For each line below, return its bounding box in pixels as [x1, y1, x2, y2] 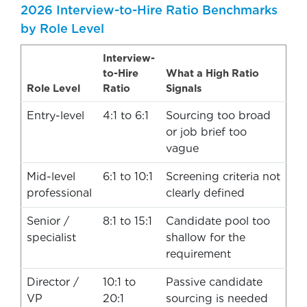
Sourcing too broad [166, 108, 271, 122]
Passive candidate [166, 275, 262, 288]
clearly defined [166, 186, 245, 199]
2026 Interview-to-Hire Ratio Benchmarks [21, 2, 278, 17]
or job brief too [166, 125, 247, 138]
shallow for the [166, 230, 245, 244]
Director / [27, 275, 79, 288]
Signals [166, 82, 201, 95]
